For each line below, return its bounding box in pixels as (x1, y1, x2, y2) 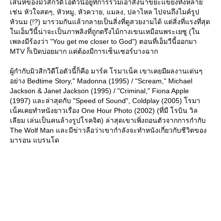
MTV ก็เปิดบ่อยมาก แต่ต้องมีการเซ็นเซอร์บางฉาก (10, 47, 158, 56)
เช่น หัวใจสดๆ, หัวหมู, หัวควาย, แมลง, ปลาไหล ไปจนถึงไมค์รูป (10, 8, 199, 16)
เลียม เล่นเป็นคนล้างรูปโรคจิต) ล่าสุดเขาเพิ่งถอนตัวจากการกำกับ (10, 116, 206, 125)
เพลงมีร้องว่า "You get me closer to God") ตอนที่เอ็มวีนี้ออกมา (10, 37, 197, 46)
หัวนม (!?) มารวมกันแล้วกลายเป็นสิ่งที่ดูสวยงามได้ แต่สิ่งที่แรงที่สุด (10, 18, 210, 26)
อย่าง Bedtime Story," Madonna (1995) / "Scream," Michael (10, 77, 192, 85)
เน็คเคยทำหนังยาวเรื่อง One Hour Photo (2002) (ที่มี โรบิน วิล (10, 107, 198, 115)
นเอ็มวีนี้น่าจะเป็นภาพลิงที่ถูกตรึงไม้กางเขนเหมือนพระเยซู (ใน (10, 28, 200, 36)
